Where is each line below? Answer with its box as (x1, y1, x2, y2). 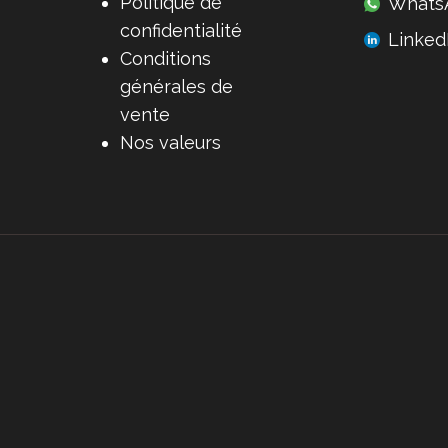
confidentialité (119, 20, 242, 41)
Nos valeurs (119, 132, 221, 153)
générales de (119, 76, 233, 97)
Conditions (119, 48, 211, 69)
